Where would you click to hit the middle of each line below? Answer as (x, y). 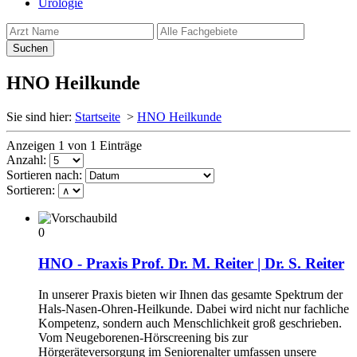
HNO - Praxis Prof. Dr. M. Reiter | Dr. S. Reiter (191, 263)
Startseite (98, 117)
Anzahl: (26, 160)
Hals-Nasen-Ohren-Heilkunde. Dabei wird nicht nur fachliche (194, 308)
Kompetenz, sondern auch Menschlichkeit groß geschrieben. (190, 323)
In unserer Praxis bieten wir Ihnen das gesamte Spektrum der (190, 294)
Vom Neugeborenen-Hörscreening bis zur (143, 337)
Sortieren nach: (44, 175)
